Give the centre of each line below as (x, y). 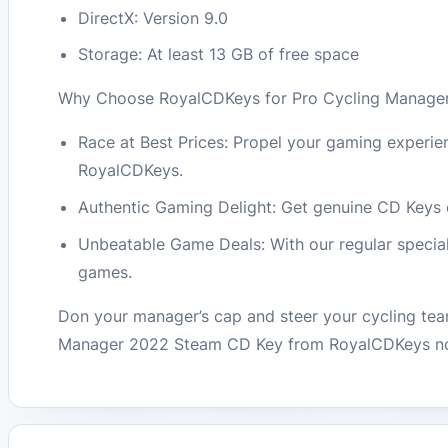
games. (105, 272)
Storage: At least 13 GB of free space (219, 54)
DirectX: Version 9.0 (153, 17)
